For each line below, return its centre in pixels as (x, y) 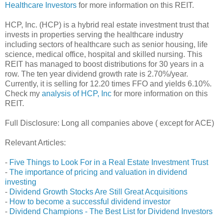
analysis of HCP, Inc (77, 93)
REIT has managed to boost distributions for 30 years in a (104, 64)
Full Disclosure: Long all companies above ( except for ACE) (110, 123)
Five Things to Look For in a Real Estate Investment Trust (109, 162)
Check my (23, 93)
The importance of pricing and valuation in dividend (98, 172)
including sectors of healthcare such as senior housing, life (106, 44)
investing (21, 182)
